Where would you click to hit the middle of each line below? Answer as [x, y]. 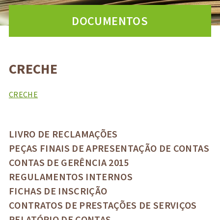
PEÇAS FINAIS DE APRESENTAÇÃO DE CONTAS [109, 148]
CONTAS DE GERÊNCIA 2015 [69, 162]
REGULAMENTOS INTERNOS [71, 177]
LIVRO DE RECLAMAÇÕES [63, 134]
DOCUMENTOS [110, 21]
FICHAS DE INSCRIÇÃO [58, 191]
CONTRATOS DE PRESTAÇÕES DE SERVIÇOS [103, 205]
